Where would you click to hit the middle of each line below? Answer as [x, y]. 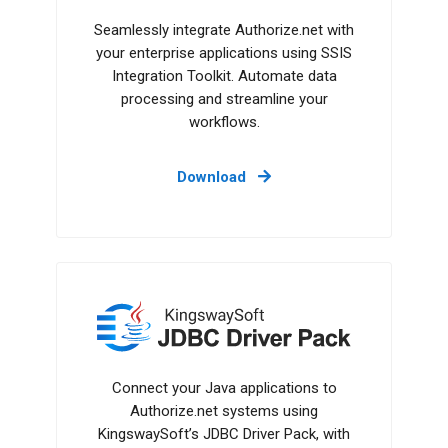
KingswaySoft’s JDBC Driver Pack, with [224, 433]
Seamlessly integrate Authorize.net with [224, 29]
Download [213, 176]
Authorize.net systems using [224, 410]
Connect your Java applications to [224, 387]
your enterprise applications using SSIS [224, 52]
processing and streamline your [224, 98]
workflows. [224, 121]
